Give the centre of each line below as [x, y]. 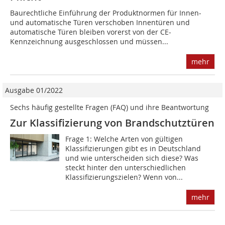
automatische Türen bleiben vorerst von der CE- [91, 32]
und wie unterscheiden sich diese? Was [132, 158]
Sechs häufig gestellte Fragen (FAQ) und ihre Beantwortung [109, 107]
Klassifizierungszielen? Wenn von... [124, 177]
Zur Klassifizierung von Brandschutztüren [112, 123]
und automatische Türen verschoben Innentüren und [100, 23]
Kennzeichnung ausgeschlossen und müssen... [89, 42]
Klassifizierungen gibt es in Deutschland [133, 149]
